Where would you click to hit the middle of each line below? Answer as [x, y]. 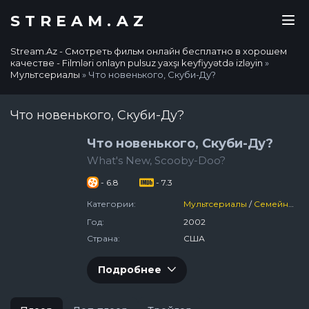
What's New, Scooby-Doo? [156, 160]
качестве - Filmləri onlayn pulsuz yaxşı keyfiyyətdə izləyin [137, 63]
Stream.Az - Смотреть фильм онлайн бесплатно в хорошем [149, 51]
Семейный [271, 204]
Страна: [103, 238]
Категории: [111, 204]
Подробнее [130, 270]
